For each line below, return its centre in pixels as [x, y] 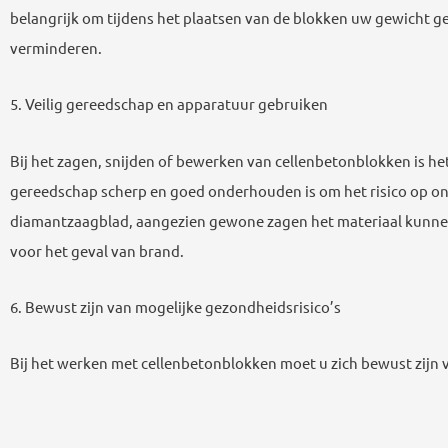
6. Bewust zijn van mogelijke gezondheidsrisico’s [175, 306]
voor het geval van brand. [97, 250]
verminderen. [56, 48]
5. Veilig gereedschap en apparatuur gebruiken [169, 104]
